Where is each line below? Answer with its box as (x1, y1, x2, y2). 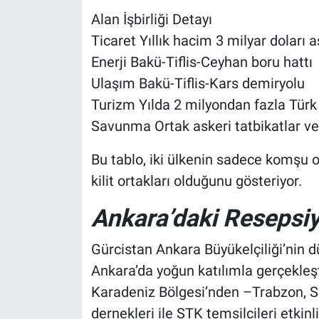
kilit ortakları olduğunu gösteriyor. (90, 172, 302, 190)
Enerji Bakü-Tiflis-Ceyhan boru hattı (90, 53, 313, 71)
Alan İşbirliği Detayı (90, 11, 212, 28)
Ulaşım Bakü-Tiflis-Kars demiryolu (90, 75, 305, 93)
